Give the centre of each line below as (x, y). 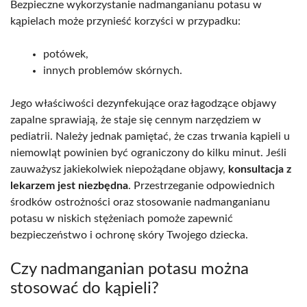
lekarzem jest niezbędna (69, 186)
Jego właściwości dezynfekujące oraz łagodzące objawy (143, 104)
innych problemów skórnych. (113, 71)
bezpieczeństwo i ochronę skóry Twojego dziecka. (129, 235)
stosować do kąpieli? (85, 289)
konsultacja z (260, 170)
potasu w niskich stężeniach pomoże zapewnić (122, 219)
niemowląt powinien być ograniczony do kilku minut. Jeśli (148, 153)
